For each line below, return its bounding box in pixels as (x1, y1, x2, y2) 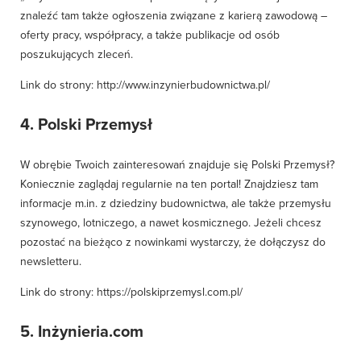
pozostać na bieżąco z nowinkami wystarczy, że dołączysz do (20, 235, 326, 249)
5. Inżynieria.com (20, 322, 143, 342)
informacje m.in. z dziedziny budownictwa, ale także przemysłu (20, 197, 331, 210)
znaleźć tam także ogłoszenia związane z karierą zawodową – (20, 9, 327, 23)
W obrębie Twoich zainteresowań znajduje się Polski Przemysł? (20, 158, 334, 172)
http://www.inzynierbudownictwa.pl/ (97, 78, 270, 92)
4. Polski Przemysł (20, 115, 152, 135)
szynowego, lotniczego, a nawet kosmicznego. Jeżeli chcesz (20, 216, 322, 230)
